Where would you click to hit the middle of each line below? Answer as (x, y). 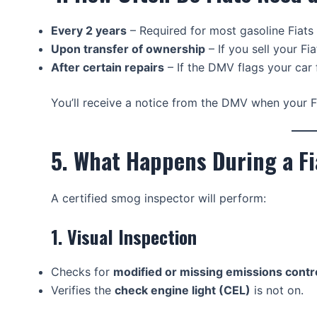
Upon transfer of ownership (128, 49)
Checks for (82, 272)
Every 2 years (89, 31)
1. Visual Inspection (124, 237)
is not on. (277, 290)
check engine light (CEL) (183, 290)
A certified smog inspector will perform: (158, 198)
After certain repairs (108, 68)
